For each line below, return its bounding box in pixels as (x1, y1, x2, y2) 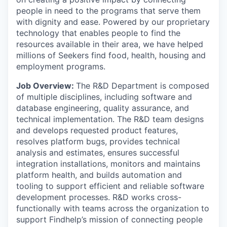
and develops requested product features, (16, 125, 178, 135)
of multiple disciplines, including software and (16, 92, 192, 102)
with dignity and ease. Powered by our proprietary (16, 17, 210, 27)
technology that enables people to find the (16, 28, 180, 38)
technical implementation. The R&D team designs (16, 114, 204, 124)
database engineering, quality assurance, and (16, 103, 189, 113)
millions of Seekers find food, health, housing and (16, 50, 206, 60)
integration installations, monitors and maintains (16, 159, 200, 169)
